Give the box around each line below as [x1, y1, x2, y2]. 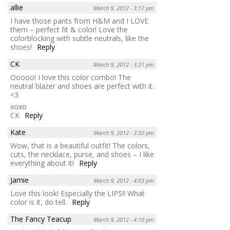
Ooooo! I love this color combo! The [10, 72, 131, 82]
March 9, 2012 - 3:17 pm [93, 4, 154, 12]
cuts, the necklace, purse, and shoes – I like [10, 149, 154, 159]
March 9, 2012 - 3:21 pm [93, 60, 154, 68]
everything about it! [10, 158, 74, 168]
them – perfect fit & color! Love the [10, 24, 128, 34]
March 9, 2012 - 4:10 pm [93, 215, 154, 223]
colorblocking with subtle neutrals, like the [10, 33, 149, 43]
